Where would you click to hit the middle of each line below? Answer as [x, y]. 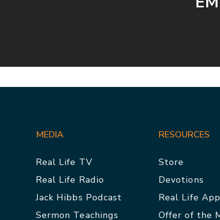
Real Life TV [64, 162]
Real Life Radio [70, 179]
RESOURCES [184, 134]
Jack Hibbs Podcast [79, 197]
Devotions [181, 179]
